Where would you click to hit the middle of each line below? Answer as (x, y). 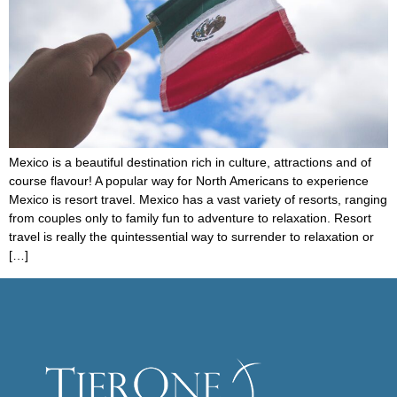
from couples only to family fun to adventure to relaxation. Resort (190, 218)
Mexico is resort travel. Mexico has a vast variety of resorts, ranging (198, 200)
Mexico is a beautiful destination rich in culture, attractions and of (190, 163)
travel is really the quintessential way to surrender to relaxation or (191, 237)
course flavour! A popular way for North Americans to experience (189, 181)
